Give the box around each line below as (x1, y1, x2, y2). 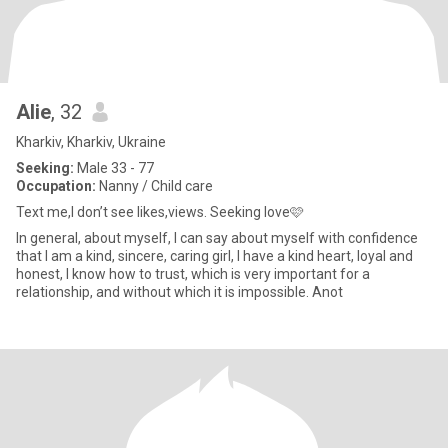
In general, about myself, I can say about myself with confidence (16, 230, 418, 246)
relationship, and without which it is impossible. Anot (16, 284, 343, 300)
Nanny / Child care (96, 178, 213, 194)
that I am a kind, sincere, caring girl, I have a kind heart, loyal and (16, 248, 413, 264)
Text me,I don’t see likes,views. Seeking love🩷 (16, 204, 304, 220)
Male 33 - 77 (74, 160, 154, 176)
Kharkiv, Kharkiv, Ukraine (16, 134, 166, 150)
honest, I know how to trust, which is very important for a (16, 266, 370, 282)
